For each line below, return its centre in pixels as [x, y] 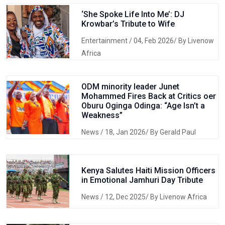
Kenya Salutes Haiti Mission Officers [148, 170]
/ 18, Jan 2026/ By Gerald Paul [148, 132]
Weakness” [102, 115]
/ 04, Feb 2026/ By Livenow [171, 41]
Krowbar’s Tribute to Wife [128, 24]
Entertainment [105, 41]
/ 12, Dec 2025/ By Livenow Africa [153, 197]
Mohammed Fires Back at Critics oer [148, 96]
